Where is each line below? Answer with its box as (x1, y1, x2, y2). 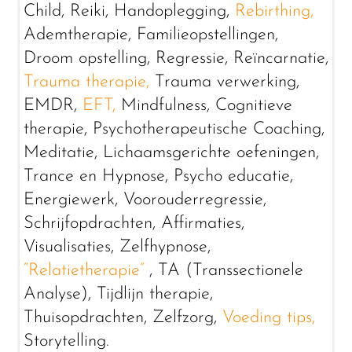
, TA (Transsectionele (144, 262, 303, 280)
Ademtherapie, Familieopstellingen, (24, 26, 278, 44)
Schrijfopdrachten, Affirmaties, (24, 214, 244, 233)
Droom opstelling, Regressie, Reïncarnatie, (24, 49, 328, 68)
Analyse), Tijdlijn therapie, (24, 285, 213, 303)
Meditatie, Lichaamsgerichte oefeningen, (24, 144, 319, 162)
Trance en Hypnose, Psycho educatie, (24, 167, 293, 185)
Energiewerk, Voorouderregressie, (24, 191, 266, 209)
